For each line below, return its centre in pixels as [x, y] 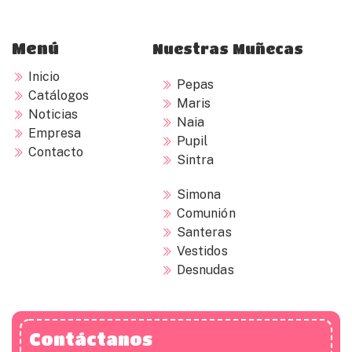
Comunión [206, 214]
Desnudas [205, 270]
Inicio [44, 77]
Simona [199, 195]
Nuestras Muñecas [228, 49]
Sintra [196, 160]
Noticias [53, 115]
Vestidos [202, 251]
